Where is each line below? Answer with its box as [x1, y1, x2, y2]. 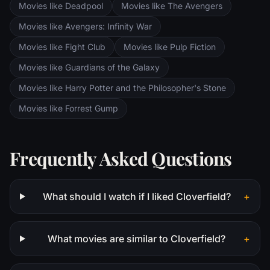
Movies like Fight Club [19, 41, 105, 52]
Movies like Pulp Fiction [124, 41, 216, 52]
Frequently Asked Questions [10, 146, 232, 171]
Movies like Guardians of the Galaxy [19, 61, 160, 72]
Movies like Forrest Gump [19, 102, 118, 113]
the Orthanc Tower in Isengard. [78, 17, 200, 28]
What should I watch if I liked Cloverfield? [42, 190, 231, 202]
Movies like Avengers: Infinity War [19, 20, 152, 31]
